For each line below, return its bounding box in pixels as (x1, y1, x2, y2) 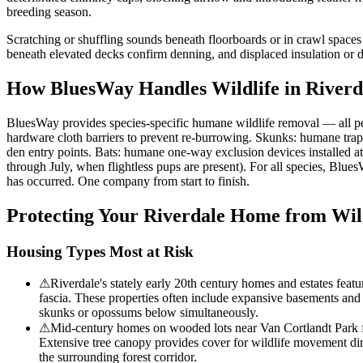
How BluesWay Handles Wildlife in (6, 77, 305, 99)
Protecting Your (6, 204, 143, 226)
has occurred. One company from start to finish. (6, 173, 250, 188)
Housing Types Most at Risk (6, 242, 194, 260)
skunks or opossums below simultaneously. (39, 305, 258, 320)
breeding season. (6, 4, 92, 19)
